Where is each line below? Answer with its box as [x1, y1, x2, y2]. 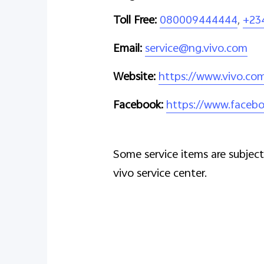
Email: [113, 39, 142, 59]
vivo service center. [113, 164, 207, 184]
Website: [113, 68, 156, 87]
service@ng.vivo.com [145, 39, 247, 59]
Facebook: [113, 96, 163, 115]
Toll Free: [113, 11, 157, 31]
